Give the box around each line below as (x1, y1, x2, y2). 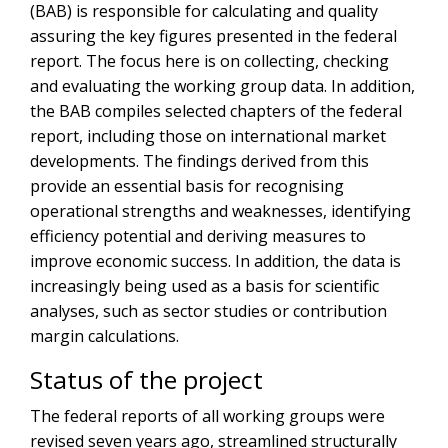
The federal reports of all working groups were (30, 405, 385, 428)
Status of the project (30, 363, 263, 397)
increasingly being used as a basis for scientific (30, 275, 379, 298)
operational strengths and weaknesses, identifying (30, 200, 411, 223)
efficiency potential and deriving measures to (30, 225, 366, 248)
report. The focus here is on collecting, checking (30, 50, 389, 73)
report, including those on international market (30, 125, 386, 148)
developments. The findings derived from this (30, 150, 369, 173)
